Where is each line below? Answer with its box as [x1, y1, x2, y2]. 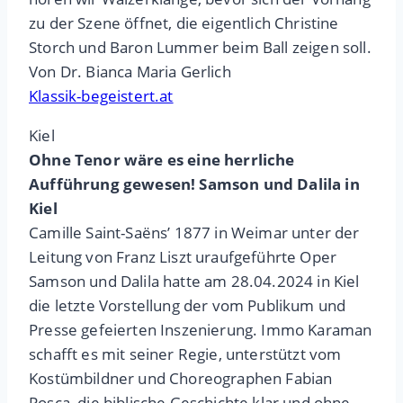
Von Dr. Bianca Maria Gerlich [29, 61, 231, 83]
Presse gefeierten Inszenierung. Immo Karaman [29, 319, 372, 341]
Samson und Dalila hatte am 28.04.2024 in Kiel [29, 271, 360, 292]
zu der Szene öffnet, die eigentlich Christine [29, 13, 339, 34]
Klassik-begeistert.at [29, 85, 174, 107]
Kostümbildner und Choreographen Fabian [29, 368, 333, 390]
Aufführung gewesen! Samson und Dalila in [29, 174, 360, 195]
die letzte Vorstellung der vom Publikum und [29, 295, 346, 317]
